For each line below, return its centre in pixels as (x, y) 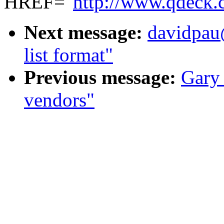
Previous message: (100, 77)
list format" (68, 55)
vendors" (59, 100)
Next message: (83, 32)
